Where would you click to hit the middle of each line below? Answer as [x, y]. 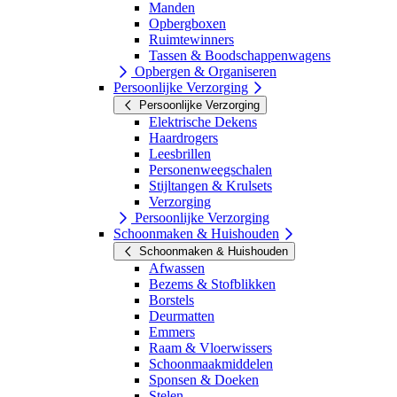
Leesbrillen [180, 153]
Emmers [172, 331]
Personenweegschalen [210, 169]
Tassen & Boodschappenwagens [240, 55]
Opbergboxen [187, 23]
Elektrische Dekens [203, 121]
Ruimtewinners [191, 39]
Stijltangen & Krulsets [210, 185]
